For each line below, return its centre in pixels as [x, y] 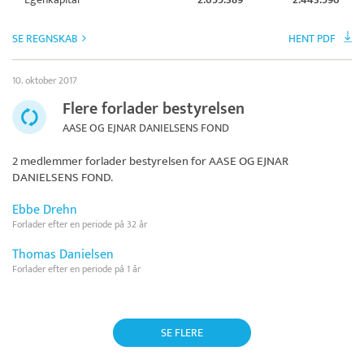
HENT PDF [312, 39]
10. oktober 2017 [45, 81]
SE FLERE [182, 332]
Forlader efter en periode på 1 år [76, 269]
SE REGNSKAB [45, 39]
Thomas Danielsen [63, 255]
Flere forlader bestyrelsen [154, 109]
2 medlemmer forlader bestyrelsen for [110, 162]
